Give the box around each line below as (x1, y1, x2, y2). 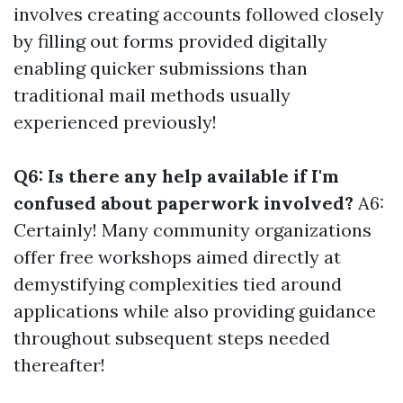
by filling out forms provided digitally (13, 30, 327, 52)
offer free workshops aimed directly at (13, 246, 341, 268)
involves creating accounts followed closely (13, 3, 384, 25)
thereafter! (13, 354, 105, 376)
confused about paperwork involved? (13, 192, 354, 214)
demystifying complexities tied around (13, 273, 342, 295)
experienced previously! (13, 111, 217, 133)
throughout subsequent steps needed (13, 327, 330, 349)
